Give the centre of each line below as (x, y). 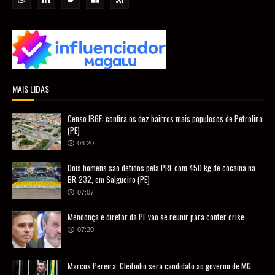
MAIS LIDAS (31, 89)
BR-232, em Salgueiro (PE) (109, 180)
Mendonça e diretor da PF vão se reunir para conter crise (156, 217)
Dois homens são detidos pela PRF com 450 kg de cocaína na (161, 168)
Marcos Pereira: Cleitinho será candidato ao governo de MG (159, 266)
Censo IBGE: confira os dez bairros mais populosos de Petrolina (165, 119)
